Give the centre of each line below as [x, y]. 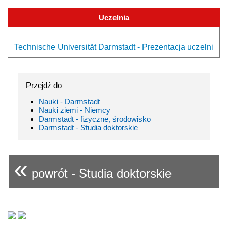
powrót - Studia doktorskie [100, 173]
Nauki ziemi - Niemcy [75, 110]
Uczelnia [114, 17]
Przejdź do [44, 85]
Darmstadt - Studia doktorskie [88, 127]
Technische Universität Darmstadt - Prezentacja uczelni [114, 47]
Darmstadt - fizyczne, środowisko [95, 119]
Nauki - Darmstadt [69, 101]
